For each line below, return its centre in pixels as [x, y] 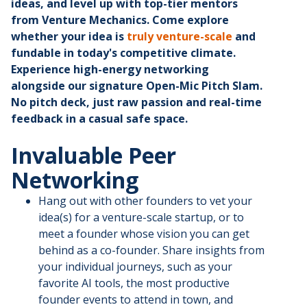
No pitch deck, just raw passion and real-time [136, 102]
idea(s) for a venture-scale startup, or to [141, 218]
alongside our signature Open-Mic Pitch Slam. [137, 86]
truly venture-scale [180, 37]
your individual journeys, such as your [135, 267]
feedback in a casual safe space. [99, 119]
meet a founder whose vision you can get [144, 234]
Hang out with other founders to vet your [145, 201]
